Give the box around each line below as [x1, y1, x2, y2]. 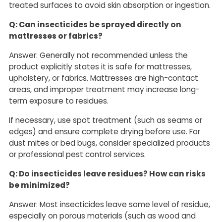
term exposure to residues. [9, 96, 109, 107]
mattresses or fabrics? [9, 31, 103, 42]
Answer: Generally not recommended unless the [9, 50, 188, 61]
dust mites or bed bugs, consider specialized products [9, 138, 210, 149]
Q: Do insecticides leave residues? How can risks [9, 168, 206, 179]
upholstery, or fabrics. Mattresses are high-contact [9, 73, 198, 84]
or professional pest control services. [9, 149, 146, 160]
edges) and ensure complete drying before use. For [9, 126, 200, 137]
